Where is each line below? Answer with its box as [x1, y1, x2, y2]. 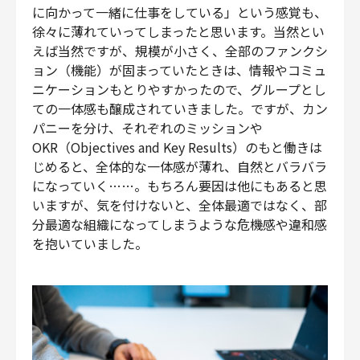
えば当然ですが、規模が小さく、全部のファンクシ [32, 41, 328, 61]
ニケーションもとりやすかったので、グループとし [32, 80, 326, 100]
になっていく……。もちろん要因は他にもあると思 [32, 176, 327, 196]
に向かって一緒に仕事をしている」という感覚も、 [32, 2, 327, 22]
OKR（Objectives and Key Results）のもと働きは [32, 137, 322, 157]
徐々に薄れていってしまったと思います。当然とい [32, 22, 325, 42]
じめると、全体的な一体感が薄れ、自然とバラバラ [32, 157, 327, 177]
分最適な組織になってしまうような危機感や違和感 [32, 215, 327, 235]
